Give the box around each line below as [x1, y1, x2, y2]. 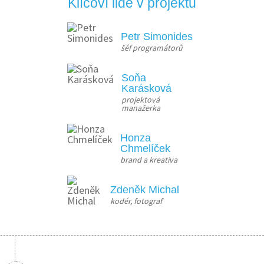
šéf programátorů [121, 42, 183, 53]
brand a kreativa [120, 154, 177, 165]
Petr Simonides [121, 31, 193, 42]
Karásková [121, 82, 171, 94]
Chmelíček [120, 143, 170, 154]
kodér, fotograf [110, 196, 162, 206]
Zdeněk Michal [110, 184, 179, 196]
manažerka [121, 103, 160, 113]
